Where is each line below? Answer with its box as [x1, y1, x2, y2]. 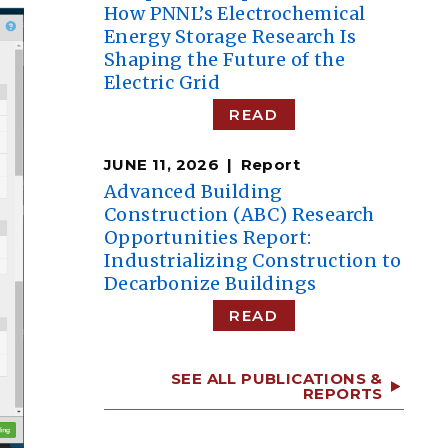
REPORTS [302, 384, 383, 403]
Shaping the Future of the [104, 48, 345, 71]
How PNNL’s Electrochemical [104, 2, 366, 25]
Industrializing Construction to [104, 249, 402, 272]
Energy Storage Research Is [104, 25, 357, 48]
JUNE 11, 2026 [104, 155, 220, 174]
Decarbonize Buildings [104, 272, 317, 295]
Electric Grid [104, 71, 221, 94]
